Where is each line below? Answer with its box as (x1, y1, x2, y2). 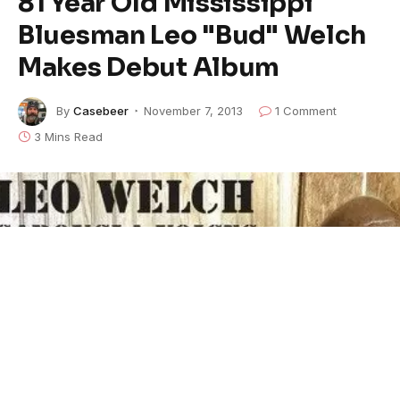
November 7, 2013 (144, 103, 243, 118)
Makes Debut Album (18, 51, 280, 84)
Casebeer (73, 103, 129, 118)
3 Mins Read (34, 129, 103, 145)
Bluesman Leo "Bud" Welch (18, 19, 367, 52)
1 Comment (275, 103, 337, 118)
